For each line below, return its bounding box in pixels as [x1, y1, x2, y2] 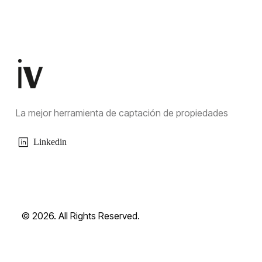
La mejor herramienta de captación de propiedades [16, 106, 228, 119]
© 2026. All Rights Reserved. [22, 209, 140, 222]
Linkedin [33, 136, 67, 147]
